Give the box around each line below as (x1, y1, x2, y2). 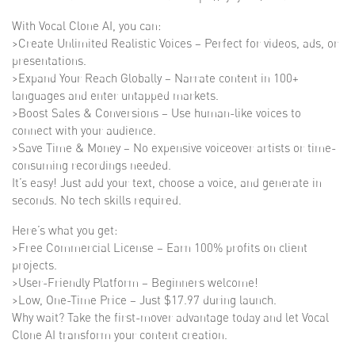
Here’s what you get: (12, 223, 117, 238)
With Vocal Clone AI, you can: (12, 18, 161, 33)
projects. (12, 258, 57, 273)
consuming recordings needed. (12, 158, 171, 173)
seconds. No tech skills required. (12, 193, 181, 208)
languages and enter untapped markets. (12, 88, 219, 103)
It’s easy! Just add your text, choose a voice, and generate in (12, 175, 322, 190)
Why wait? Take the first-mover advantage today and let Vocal (12, 310, 329, 325)
